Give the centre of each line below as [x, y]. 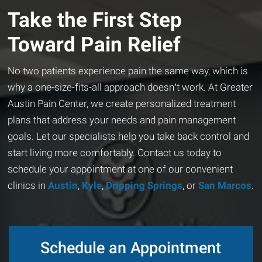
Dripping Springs [143, 185]
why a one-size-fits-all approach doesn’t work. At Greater [130, 87]
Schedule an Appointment [131, 247]
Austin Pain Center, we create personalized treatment [122, 103]
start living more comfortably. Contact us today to [115, 152]
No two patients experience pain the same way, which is [128, 70]
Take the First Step [95, 20]
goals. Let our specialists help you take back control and [129, 136]
